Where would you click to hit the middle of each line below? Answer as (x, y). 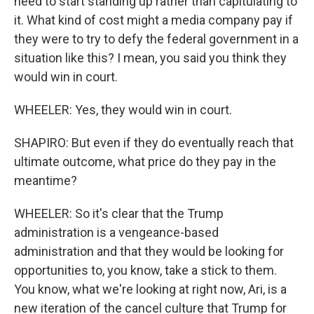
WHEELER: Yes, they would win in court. (123, 110)
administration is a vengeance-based (116, 232)
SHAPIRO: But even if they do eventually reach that (154, 143)
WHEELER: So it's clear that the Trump (119, 213)
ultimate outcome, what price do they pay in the (145, 162)
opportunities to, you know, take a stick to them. (145, 270)
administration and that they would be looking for (149, 251)
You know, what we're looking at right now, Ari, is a (150, 289)
